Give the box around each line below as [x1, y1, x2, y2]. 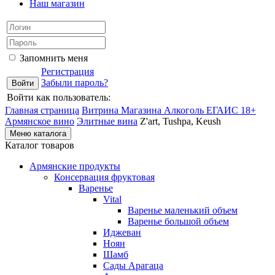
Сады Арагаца [103, 260, 163, 271]
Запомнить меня [20, 53, 88, 63]
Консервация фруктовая [54, 172, 155, 182]
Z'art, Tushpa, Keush [140, 116, 221, 126]
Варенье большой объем [128, 216, 229, 227]
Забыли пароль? [41, 77, 108, 88]
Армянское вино [5, 116, 74, 126]
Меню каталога [10, 129, 66, 138]
